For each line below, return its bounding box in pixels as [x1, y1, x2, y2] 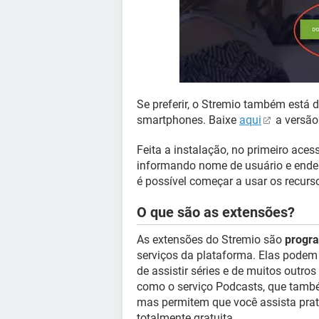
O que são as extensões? [137, 204, 295, 221]
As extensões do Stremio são [137, 233, 285, 246]
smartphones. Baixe [137, 113, 239, 127]
